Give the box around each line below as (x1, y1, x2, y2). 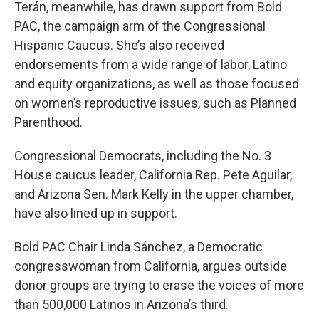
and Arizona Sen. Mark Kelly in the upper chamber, (14, 187, 293, 202)
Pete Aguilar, (223, 167, 292, 182)
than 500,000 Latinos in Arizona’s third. (14, 297, 229, 312)
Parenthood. (14, 115, 83, 130)
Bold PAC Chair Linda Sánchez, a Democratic (14, 239, 263, 254)
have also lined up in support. (14, 206, 177, 221)
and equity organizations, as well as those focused (14, 76, 299, 91)
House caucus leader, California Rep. (14, 167, 220, 182)
